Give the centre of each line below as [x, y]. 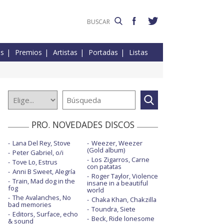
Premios [28, 52]
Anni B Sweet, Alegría [44, 172]
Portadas [103, 52]
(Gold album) [106, 150]
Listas [138, 52]
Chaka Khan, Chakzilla [124, 200]
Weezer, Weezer [117, 143]
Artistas [65, 52]
